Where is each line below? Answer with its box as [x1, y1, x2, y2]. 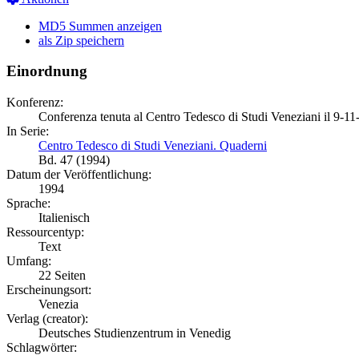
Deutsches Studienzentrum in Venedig [38, 326, 231, 341]
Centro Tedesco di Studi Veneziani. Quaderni [38, 139, 267, 153]
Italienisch [38, 211, 90, 225]
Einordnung [6, 63, 87, 80]
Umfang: [6, 254, 51, 268]
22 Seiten [38, 268, 86, 283]
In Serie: [6, 124, 49, 139]
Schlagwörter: [6, 341, 77, 355]
